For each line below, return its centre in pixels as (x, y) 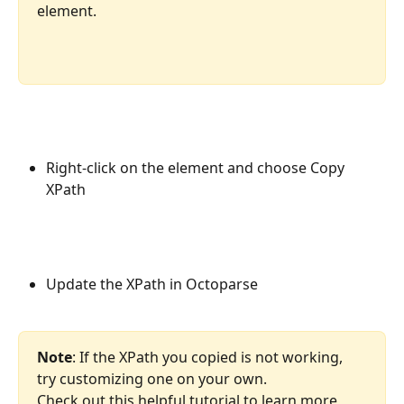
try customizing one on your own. (152, 379)
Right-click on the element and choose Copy (197, 168)
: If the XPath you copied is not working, (209, 358)
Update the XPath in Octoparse (152, 284)
